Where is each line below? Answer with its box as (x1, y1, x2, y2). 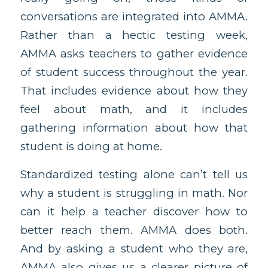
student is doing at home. (20, 139, 162, 154)
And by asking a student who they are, (20, 241, 248, 255)
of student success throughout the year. (20, 65, 248, 80)
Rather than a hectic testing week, (20, 28, 248, 42)
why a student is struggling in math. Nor (20, 185, 248, 200)
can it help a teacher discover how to (20, 204, 248, 218)
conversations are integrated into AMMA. (20, 10, 248, 24)
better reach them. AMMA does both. (20, 223, 248, 237)
